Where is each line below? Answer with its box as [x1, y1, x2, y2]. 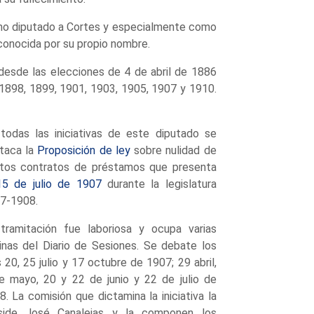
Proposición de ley [37, 143, 130, 157]
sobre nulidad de [130, 143, 217, 157]
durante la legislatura [101, 177, 217, 191]
